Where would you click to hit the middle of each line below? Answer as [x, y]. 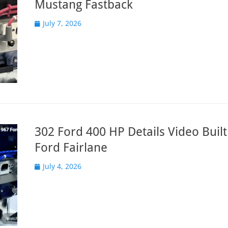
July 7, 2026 [62, 23]
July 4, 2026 [62, 166]
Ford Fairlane [71, 148]
